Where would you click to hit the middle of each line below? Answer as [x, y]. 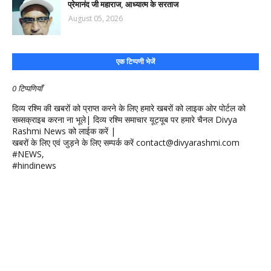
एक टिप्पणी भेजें [135, 61]
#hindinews [34, 165]
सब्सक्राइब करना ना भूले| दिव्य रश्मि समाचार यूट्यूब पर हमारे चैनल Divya [125, 119]
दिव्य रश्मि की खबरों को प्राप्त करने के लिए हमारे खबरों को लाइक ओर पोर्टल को [129, 108]
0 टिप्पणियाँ [27, 88]
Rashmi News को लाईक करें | [64, 131]
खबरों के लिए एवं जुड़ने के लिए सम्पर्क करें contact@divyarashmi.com [126, 142]
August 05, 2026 [96, 18]
